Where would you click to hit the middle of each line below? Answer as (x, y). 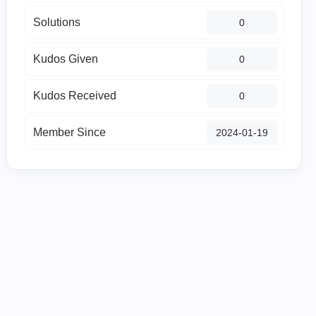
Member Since (70, 132)
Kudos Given (66, 59)
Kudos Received (75, 96)
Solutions (57, 22)
